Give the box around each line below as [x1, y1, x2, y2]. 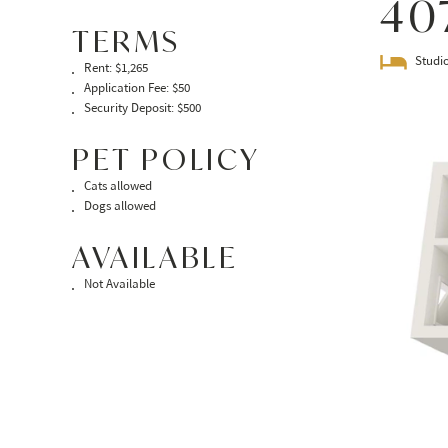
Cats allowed [83, 181, 152, 194]
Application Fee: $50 [83, 83, 190, 96]
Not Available [83, 279, 155, 292]
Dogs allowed [83, 201, 156, 214]
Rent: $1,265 [83, 63, 148, 76]
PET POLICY [72, 141, 261, 178]
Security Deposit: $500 [83, 103, 201, 116]
